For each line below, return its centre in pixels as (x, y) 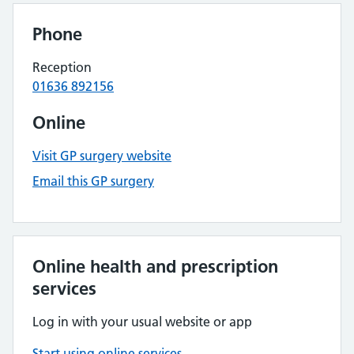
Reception (62, 67)
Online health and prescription (155, 266)
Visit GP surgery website (102, 156)
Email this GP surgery (93, 181)
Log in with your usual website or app (142, 322)
